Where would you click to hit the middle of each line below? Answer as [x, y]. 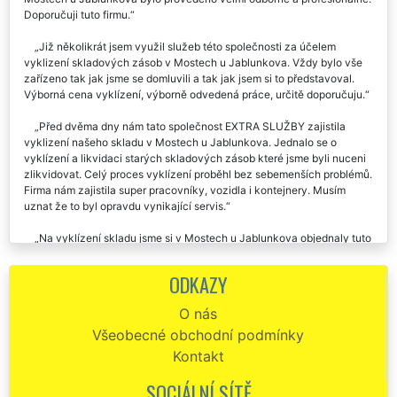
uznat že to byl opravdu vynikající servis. [125, 206]
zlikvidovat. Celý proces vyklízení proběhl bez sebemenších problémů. [198, 174]
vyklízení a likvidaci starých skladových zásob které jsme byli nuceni [195, 158]
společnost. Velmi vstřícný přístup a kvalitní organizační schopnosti [189, 253]
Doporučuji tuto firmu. [77, 14]
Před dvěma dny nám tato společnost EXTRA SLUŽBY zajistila [192, 126]
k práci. [42, 285]
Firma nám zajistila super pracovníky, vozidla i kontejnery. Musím [185, 190]
